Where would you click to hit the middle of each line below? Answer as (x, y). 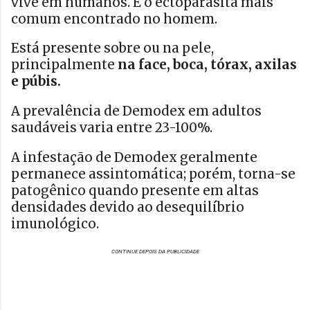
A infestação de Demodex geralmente (134, 157)
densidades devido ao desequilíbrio (128, 207)
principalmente (64, 65)
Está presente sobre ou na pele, (112, 48)
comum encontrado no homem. (114, 19)
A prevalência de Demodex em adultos (136, 111)
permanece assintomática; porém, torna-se (153, 174)
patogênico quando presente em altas (135, 190)
